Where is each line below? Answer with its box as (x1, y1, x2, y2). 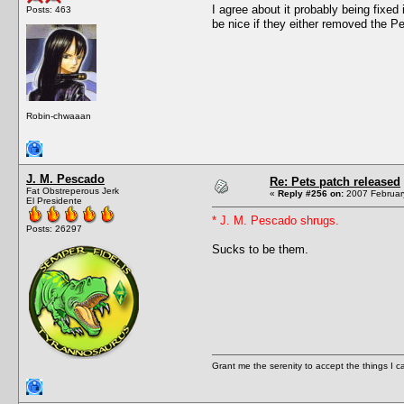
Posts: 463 (26, 4, 71, 14)
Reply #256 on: (278, 188, 344, 198)
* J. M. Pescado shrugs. (212, 213, 339, 227)
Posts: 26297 (26, 223, 82, 234)
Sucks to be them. (212, 242, 308, 256)
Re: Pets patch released (270, 174, 400, 188)
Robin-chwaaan (26, 110, 91, 121)
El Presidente (26, 195, 82, 206)
